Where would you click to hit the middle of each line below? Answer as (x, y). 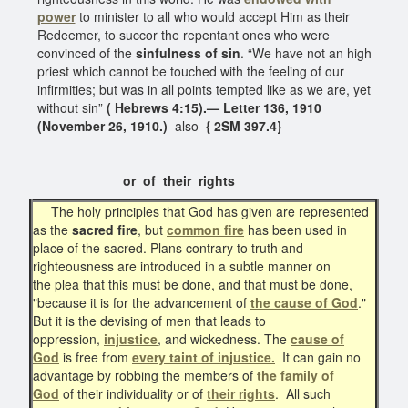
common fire (205, 229)
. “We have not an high (306, 52)
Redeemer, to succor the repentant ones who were (183, 34)
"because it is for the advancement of (142, 302)
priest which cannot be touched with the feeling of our (190, 71)
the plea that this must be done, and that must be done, (193, 284)
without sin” (70, 107)
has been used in (296, 229)
